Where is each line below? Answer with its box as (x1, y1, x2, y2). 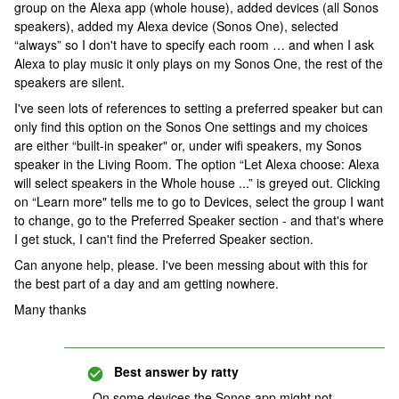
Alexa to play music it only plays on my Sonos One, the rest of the (14, 54, 383, 72)
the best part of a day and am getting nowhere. (14, 274, 279, 292)
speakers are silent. (14, 73, 125, 91)
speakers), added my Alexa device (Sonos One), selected (14, 17, 338, 35)
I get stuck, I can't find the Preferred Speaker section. (14, 230, 313, 248)
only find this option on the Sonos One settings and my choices (14, 118, 368, 135)
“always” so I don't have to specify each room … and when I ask (14, 36, 374, 53)
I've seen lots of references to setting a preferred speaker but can (14, 99, 383, 117)
